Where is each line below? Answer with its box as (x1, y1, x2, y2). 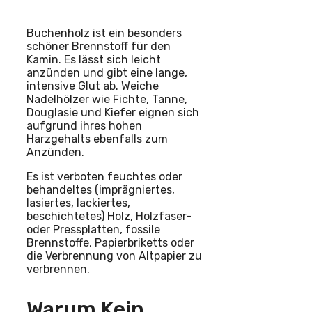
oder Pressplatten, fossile (26, 222, 160, 236)
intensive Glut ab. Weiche (26, 79, 159, 93)
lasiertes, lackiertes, (26, 196, 130, 210)
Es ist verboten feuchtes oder (26, 169, 182, 183)
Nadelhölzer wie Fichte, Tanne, (26, 92, 187, 106)
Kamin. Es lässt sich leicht (26, 52, 161, 66)
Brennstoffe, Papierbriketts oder (26, 235, 194, 249)
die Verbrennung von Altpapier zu (26, 249, 202, 263)
